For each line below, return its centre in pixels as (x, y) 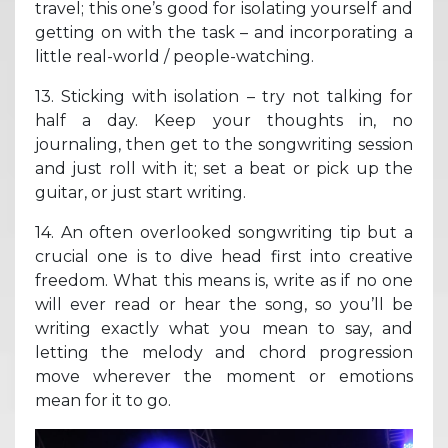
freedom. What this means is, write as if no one (224, 280)
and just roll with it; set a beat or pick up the (224, 168)
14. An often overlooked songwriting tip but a (224, 232)
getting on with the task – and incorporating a (224, 32)
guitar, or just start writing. (140, 192)
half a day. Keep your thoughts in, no (224, 120)
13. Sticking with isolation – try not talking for (224, 96)
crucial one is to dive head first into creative (224, 256)
